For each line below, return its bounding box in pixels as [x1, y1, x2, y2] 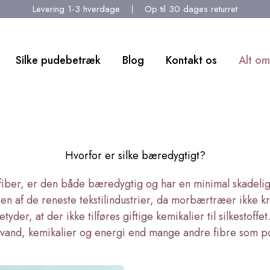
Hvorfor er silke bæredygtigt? [64, 148, 206, 163]
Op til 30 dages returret [145, 2, 237, 16]
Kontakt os [165, 52, 217, 68]
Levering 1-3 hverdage [33, 2, 120, 16]
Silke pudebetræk [15, 52, 101, 68]
